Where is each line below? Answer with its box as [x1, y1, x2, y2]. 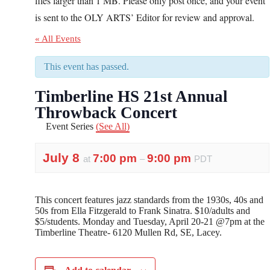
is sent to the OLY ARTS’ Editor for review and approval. [35, 11, 254, 24]
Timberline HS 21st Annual [35, 87, 228, 105]
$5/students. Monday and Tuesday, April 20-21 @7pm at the [35, 216, 265, 227]
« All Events [35, 34, 81, 43]
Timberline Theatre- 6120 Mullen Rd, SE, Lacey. [35, 227, 222, 237]
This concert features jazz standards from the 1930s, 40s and [35, 195, 263, 205]
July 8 [43, 151, 83, 165]
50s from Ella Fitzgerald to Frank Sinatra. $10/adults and [35, 206, 250, 216]
